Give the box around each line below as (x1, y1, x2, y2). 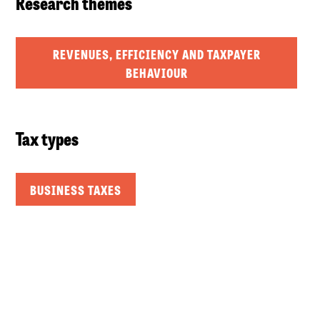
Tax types (16, 124, 79, 151)
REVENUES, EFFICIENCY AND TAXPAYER (52, 44, 261, 63)
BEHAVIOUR (125, 62, 188, 81)
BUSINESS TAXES (30, 179, 122, 199)
